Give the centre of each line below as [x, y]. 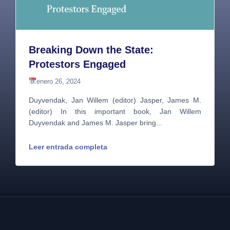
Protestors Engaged [77, 64]
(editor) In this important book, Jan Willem [115, 112]
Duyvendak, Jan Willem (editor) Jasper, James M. [115, 100]
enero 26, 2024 [58, 82]
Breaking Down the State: [91, 50]
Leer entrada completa [68, 147]
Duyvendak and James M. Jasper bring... [95, 123]
